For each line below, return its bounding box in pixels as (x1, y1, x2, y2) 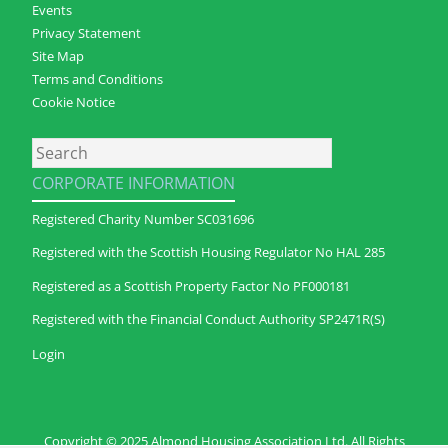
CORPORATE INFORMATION (32, 171, 235, 194)
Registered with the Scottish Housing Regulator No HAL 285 (32, 243, 385, 262)
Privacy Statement (32, 23, 141, 42)
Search (31, 137, 83, 160)
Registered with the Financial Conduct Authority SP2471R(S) (32, 309, 385, 328)
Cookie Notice (32, 92, 115, 111)
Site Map (32, 46, 84, 65)
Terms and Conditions (32, 69, 163, 88)
